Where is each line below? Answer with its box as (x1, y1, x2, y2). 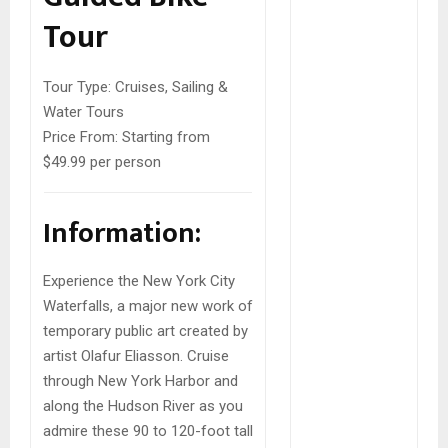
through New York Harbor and (43, 371, 238, 390)
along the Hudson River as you (43, 396, 243, 415)
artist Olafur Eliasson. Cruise (43, 346, 229, 365)
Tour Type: (43, 78, 111, 97)
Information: (43, 209, 201, 257)
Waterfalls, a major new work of (43, 296, 253, 315)
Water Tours (43, 103, 124, 122)
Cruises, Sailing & (111, 78, 228, 97)
